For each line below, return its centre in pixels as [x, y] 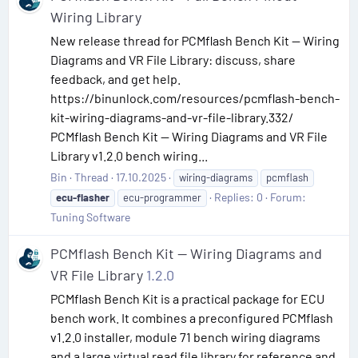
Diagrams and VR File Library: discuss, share [173, 60]
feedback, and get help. [115, 79]
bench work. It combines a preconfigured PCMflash [192, 318]
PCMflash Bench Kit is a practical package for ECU [187, 299]
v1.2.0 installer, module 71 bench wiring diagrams [185, 337]
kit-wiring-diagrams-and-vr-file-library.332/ [172, 117]
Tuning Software [90, 217]
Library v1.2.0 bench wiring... [129, 156]
